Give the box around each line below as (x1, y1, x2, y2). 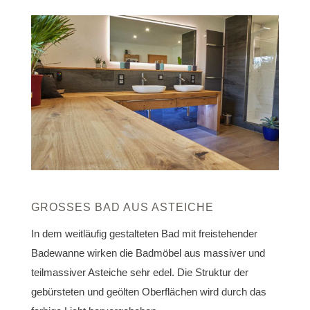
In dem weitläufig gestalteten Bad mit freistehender (30, 227, 257, 239)
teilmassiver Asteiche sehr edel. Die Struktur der (30, 266, 248, 278)
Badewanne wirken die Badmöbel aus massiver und (30, 246, 265, 259)
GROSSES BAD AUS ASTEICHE (30, 201, 206, 213)
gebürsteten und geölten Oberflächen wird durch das (30, 285, 266, 298)
